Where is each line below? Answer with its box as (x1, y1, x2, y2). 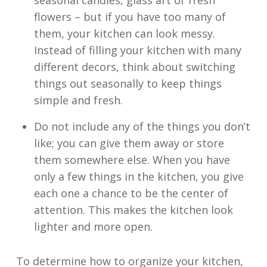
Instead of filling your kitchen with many (33, 43, 241, 57)
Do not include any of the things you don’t (33, 119, 250, 133)
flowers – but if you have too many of (33, 10, 226, 24)
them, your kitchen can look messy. (33, 26, 215, 41)
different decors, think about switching (33, 60, 235, 74)
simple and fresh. (33, 93, 126, 107)
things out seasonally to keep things (33, 76, 222, 91)
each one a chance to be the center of (33, 186, 228, 200)
